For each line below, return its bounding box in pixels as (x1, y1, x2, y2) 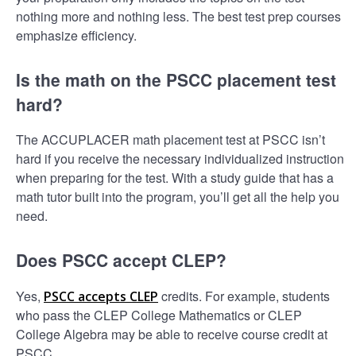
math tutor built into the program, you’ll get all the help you (16, 188, 339, 207)
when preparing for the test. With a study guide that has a (16, 168, 334, 188)
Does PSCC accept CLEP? (16, 248, 226, 273)
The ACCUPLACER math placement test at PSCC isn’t (16, 130, 325, 149)
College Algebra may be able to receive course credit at (16, 324, 327, 343)
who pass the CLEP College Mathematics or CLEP (16, 305, 302, 324)
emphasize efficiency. (16, 25, 137, 44)
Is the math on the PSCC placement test (16, 67, 336, 91)
